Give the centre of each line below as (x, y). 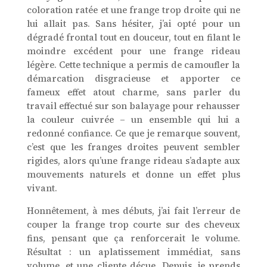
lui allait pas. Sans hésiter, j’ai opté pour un (133, 24)
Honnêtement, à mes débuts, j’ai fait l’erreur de (133, 211)
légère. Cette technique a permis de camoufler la (133, 65)
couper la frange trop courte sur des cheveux (133, 225)
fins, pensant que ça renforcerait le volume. (133, 238)
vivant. (42, 188)
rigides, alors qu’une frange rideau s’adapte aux (133, 161)
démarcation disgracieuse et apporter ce (133, 79)
